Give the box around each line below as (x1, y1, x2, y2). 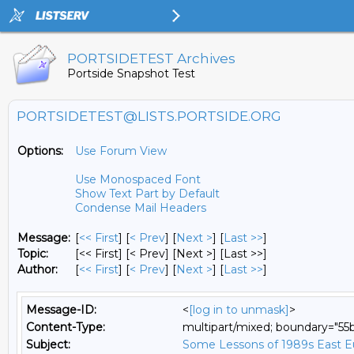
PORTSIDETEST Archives (67, 51, 235, 66)
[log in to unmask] (189, 303, 289, 317)
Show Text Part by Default (75, 186, 220, 201)
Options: (17, 144, 63, 158)
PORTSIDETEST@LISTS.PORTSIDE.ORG (17, 108, 281, 124)
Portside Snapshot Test (67, 66, 195, 81)
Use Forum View (75, 144, 167, 158)
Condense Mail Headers (75, 201, 206, 215)
